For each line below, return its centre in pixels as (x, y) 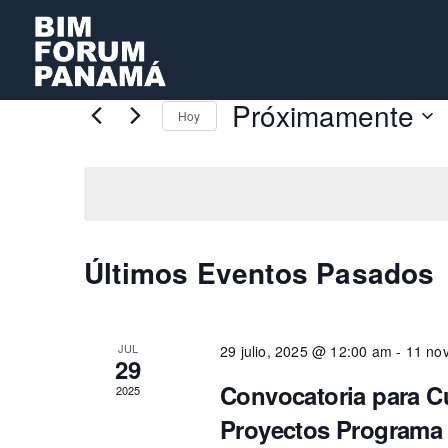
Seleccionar (273, 146)
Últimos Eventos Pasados (259, 272)
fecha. (253, 171)
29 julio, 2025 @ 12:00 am (305, 351)
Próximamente (322, 115)
